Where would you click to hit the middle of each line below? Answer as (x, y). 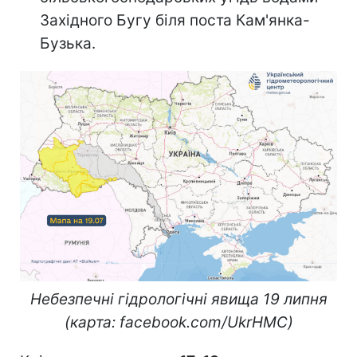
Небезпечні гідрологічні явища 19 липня (178, 300)
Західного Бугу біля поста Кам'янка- (175, 20)
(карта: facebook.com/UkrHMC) (178, 323)
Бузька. (68, 43)
